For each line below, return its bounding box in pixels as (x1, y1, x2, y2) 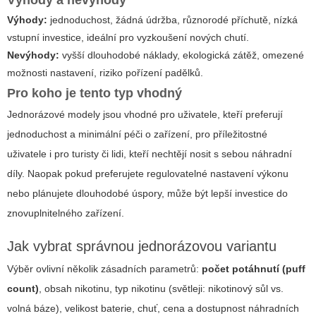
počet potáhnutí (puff (202, 262, 305, 274)
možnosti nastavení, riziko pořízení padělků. (7, 66, 203, 78)
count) (7, 282, 39, 294)
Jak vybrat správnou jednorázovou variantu (7, 238, 276, 254)
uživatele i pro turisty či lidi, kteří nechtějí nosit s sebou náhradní (7, 147, 292, 159)
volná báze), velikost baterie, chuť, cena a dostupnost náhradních (7, 302, 299, 314)
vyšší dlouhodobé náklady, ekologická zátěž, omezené (59, 49, 304, 61)
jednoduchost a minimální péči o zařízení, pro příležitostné (7, 128, 267, 140)
